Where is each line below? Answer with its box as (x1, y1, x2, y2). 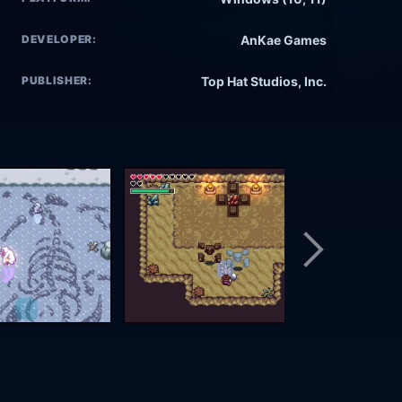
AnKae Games (240, 32, 327, 48)
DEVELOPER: (22, 32, 97, 47)
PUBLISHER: (22, 74, 92, 88)
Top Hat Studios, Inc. (201, 74, 327, 90)
